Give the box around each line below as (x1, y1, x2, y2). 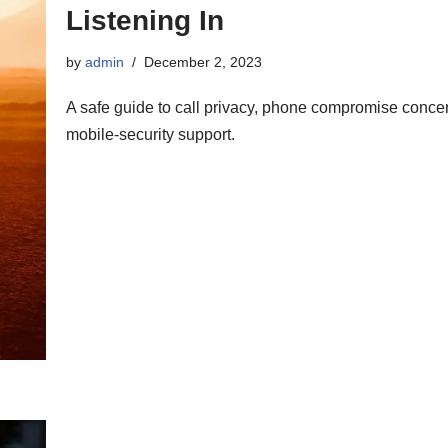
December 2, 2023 (144, 54, 262, 71)
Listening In (66, 5, 224, 37)
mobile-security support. (66, 126, 235, 144)
